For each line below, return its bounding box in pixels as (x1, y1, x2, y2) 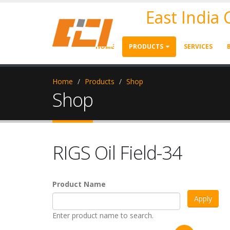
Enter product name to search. (52, 210, 154, 220)
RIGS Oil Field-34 (52, 140, 182, 165)
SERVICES (184, 42, 213, 51)
